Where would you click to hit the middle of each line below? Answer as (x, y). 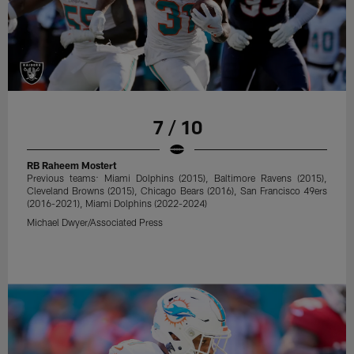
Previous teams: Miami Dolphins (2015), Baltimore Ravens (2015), (177, 178)
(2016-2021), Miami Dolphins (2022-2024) (117, 203)
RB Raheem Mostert (72, 166)
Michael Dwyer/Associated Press (95, 222)
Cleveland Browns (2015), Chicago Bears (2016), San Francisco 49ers (177, 191)
